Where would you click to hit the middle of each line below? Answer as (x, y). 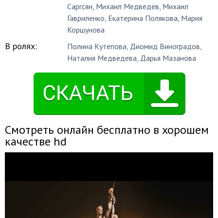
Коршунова (86, 30)
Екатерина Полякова (143, 18)
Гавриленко (86, 18)
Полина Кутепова (97, 46)
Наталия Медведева (102, 58)
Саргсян (80, 6)
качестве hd (36, 141)
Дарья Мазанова (168, 58)
